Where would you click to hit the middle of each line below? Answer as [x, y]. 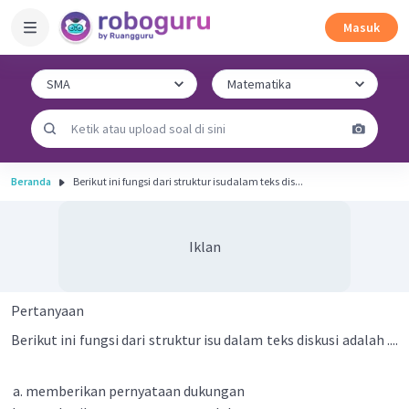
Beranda [31, 181]
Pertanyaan [47, 310]
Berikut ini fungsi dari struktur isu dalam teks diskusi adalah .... [204, 340]
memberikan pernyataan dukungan [135, 391]
